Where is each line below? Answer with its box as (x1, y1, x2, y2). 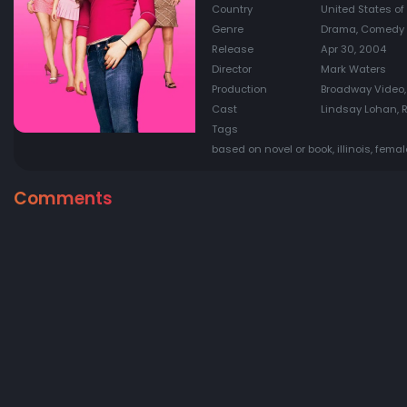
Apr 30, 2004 (320, 42, 386, 57)
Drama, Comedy (320, 22, 404, 37)
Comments (14, 185, 113, 211)
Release (211, 42, 253, 57)
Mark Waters (320, 62, 386, 77)
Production (211, 82, 267, 97)
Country (211, 2, 253, 17)
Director (211, 62, 252, 77)
